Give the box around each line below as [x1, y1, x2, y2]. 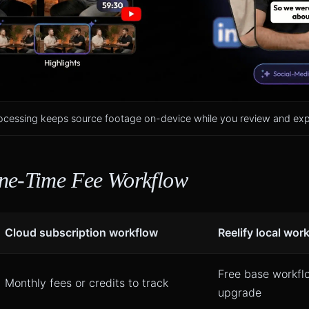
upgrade [218, 286, 261, 300]
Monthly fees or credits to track [5, 276, 168, 290]
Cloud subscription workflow [5, 226, 158, 240]
